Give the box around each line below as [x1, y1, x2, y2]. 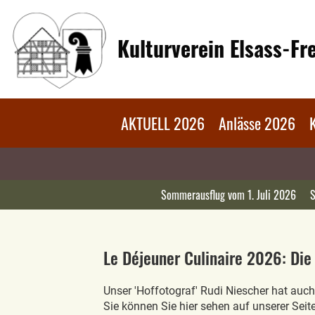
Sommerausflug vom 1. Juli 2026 [160, 186, 296, 203]
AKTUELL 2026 [121, 112, 205, 134]
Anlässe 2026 [219, 112, 295, 134]
